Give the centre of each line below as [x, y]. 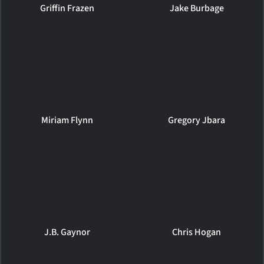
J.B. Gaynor [67, 232]
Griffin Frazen [67, 8]
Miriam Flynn [67, 120]
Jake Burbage [197, 8]
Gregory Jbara [197, 120]
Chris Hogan [197, 232]
